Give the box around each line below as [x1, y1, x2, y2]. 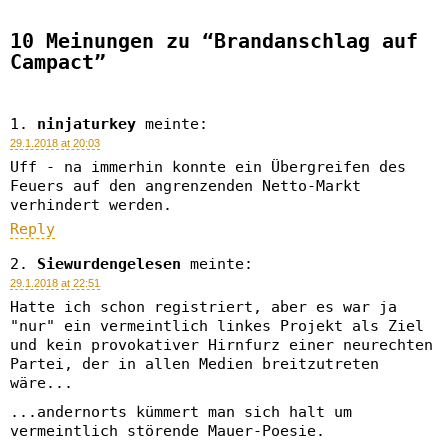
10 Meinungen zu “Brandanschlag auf [10, 30, 418, 53]
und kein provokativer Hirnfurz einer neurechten [10, 336, 433, 354]
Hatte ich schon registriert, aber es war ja [10, 298, 397, 316]
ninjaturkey [37, 115, 136, 133]
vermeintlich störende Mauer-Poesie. [10, 422, 325, 440]
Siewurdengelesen [37, 255, 181, 273]
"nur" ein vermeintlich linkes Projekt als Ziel [10, 317, 424, 335]
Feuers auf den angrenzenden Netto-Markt [10, 177, 361, 195]
